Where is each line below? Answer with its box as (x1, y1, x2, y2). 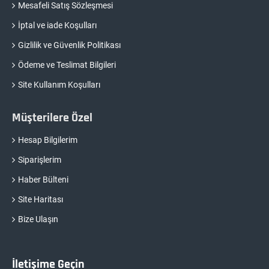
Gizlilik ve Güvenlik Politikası (18, 40, 121, 50)
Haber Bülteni (18, 174, 68, 184)
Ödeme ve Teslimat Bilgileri (18, 59, 116, 70)
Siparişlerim (18, 154, 61, 165)
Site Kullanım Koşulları (18, 79, 100, 89)
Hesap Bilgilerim (18, 134, 77, 145)
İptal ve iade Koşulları (18, 20, 97, 30)
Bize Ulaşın (18, 214, 58, 224)
